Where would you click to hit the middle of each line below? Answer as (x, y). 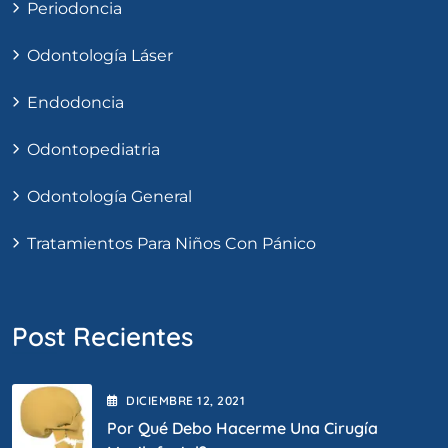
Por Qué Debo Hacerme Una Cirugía (242, 427)
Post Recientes (102, 336)
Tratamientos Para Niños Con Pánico (171, 243)
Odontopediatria (93, 149)
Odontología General (109, 196)
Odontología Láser (100, 55)
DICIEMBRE (162, 400)
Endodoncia (75, 102)
